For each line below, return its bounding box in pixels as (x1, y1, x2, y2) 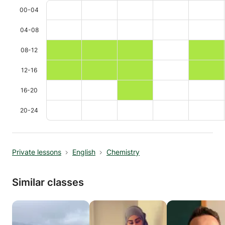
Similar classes (12, 176, 84, 188)
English (72, 148, 95, 156)
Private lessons (12, 148, 61, 156)
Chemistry (106, 148, 140, 156)
